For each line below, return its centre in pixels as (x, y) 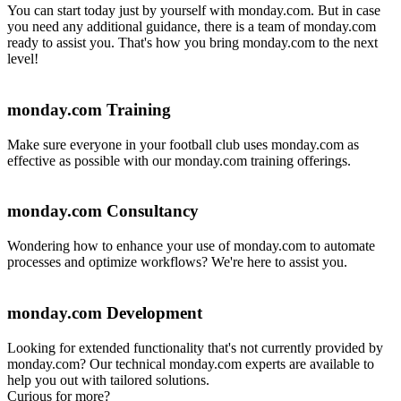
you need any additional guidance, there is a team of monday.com (192, 27)
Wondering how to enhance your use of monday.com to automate (191, 246)
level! (23, 59)
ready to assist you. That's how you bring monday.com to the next (192, 43)
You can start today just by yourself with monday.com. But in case (194, 11)
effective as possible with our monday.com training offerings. (179, 160)
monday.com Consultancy (103, 211)
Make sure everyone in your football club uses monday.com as (183, 144)
